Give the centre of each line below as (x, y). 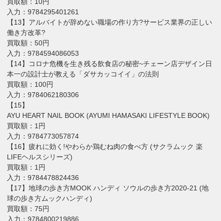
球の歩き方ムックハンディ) (50, 198)
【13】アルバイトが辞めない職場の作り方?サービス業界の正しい (110, 22)
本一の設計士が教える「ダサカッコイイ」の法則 (83, 74)
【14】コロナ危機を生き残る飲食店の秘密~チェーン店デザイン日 (110, 63)
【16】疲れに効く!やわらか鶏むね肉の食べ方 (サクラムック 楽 (105, 146)
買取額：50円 (28, 43)
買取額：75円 (28, 208)
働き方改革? (26, 32)
